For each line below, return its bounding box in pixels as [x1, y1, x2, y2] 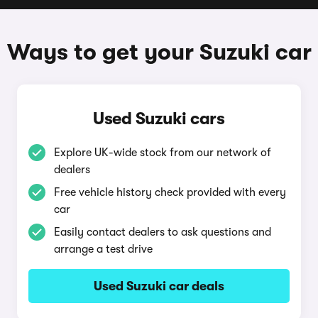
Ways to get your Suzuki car [6, 39, 312, 65]
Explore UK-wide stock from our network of [53, 146, 271, 159]
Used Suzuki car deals [93, 279, 224, 293]
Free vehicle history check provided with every [53, 186, 286, 199]
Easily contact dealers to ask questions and [53, 226, 271, 238]
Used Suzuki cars [93, 109, 225, 128]
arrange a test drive [53, 243, 153, 256]
